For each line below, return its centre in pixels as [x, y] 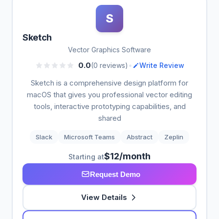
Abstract [140, 137]
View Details [104, 197]
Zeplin [174, 137]
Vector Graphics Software [109, 50]
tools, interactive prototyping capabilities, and [109, 106]
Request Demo [115, 174]
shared [109, 118]
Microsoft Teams [89, 137]
